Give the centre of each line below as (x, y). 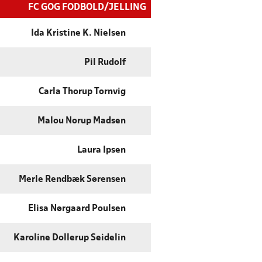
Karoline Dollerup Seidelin (70, 238)
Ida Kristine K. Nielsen (78, 34)
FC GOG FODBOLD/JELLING (87, 8)
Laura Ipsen (101, 151)
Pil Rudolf (105, 63)
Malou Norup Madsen (82, 121)
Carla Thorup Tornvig (82, 92)
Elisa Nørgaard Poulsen (77, 209)
